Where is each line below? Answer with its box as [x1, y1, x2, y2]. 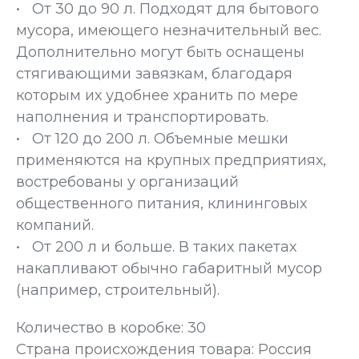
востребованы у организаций [16, 173, 239, 192]
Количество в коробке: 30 [16, 319, 206, 337]
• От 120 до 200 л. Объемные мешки [16, 130, 288, 148]
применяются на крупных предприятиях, [16, 151, 326, 170]
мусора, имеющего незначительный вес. [16, 22, 321, 40]
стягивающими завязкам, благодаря [16, 65, 292, 83]
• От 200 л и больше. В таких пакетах [16, 238, 296, 256]
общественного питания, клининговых [16, 195, 307, 213]
